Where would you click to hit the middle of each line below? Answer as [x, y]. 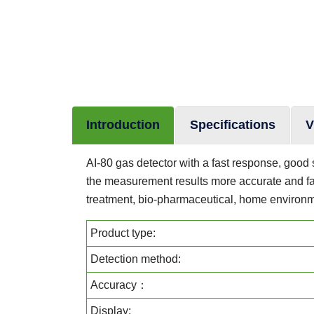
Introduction [123, 125]
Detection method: [136, 259]
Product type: [123, 233]
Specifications [233, 125]
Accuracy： [119, 285]
